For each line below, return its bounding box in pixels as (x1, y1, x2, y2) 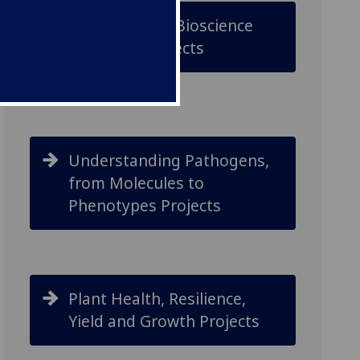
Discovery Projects (68, 37, 205, 59)
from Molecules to (68, 172, 205, 194)
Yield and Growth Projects (68, 310, 264, 332)
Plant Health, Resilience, (68, 288, 247, 309)
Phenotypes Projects (68, 194, 222, 216)
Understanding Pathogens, (68, 149, 270, 171)
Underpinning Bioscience (68, 14, 254, 36)
